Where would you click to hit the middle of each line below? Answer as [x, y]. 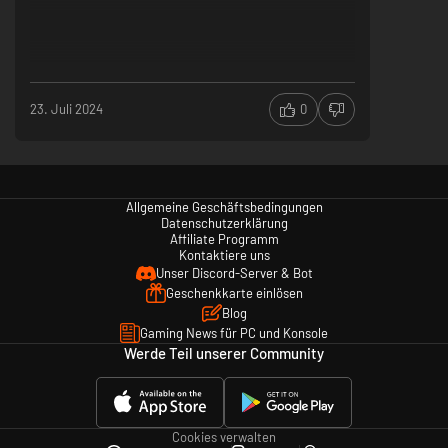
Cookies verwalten [224, 437]
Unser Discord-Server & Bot [234, 273]
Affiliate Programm [224, 239]
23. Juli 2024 [66, 109]
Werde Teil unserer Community [224, 353]
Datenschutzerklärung [224, 223]
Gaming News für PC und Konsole [234, 333]
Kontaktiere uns [224, 255]
